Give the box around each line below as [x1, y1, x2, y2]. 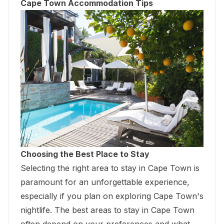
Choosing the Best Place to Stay [20, 149, 149, 159]
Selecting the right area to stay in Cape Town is [20, 163, 199, 173]
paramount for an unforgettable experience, [20, 177, 189, 187]
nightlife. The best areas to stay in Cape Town [20, 205, 194, 215]
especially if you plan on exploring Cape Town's [20, 191, 203, 201]
